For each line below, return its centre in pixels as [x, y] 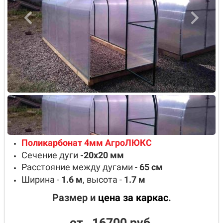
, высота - [103, 179]
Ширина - [41, 179]
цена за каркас [133, 197]
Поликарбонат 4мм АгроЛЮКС [87, 143]
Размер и [75, 197]
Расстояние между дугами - [79, 167]
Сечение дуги [51, 155]
